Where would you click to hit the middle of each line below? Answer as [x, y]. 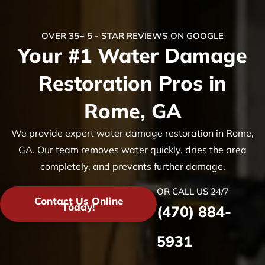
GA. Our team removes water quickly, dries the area [132, 149]
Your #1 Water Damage [132, 55]
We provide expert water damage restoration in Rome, [132, 133]
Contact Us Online [78, 201]
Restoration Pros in [132, 83]
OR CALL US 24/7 [193, 191]
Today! [79, 206]
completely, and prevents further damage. [132, 166]
